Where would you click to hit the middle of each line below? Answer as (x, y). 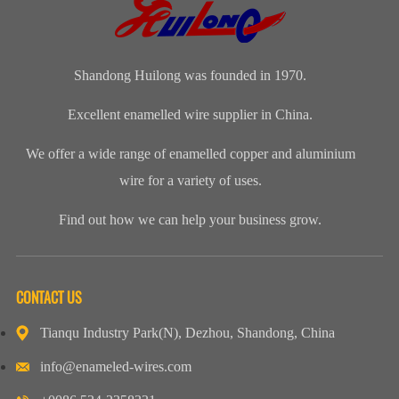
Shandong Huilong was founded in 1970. (191, 76)
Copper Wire (143, 16)
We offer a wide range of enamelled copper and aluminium (190, 154)
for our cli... (139, 38)
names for (39, 16)
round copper (338, 16)
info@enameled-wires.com (115, 367)
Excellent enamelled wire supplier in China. (191, 115)
